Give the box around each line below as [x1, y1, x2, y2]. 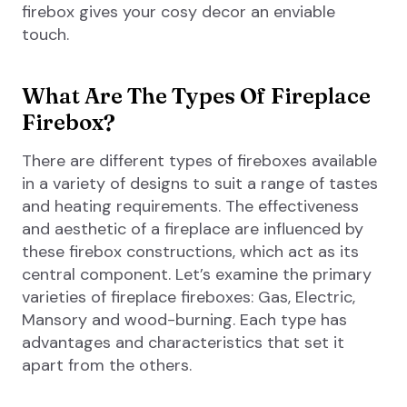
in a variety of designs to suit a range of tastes [22, 173, 378, 195]
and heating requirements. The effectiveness [22, 195, 359, 218]
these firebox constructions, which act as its [22, 241, 359, 263]
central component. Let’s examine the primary [22, 263, 372, 286]
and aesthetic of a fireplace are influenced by [22, 218, 363, 241]
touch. [22, 24, 69, 46]
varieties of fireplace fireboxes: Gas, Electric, [22, 286, 355, 309]
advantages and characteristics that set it [22, 332, 344, 354]
